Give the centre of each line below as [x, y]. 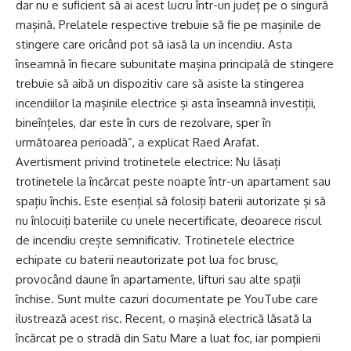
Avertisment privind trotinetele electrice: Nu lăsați [148, 162]
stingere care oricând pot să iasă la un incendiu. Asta [154, 45]
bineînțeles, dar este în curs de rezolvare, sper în [143, 123]
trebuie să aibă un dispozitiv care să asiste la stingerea [160, 84]
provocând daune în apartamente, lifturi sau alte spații [158, 280]
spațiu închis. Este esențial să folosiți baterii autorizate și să [171, 201]
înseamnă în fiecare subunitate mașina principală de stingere [175, 64]
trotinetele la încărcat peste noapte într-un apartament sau [173, 182]
